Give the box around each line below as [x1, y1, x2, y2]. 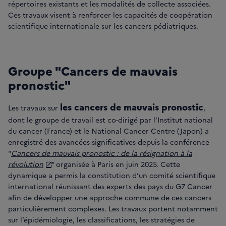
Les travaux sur [8, 102, 60, 113]
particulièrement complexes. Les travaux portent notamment [8, 203, 218, 214]
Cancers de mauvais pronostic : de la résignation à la [11, 148, 192, 158]
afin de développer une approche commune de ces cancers [8, 192, 211, 203]
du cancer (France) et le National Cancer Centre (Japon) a [8, 126, 209, 136]
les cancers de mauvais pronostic [60, 100, 203, 114]
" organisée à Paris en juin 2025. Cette [51, 159, 180, 169]
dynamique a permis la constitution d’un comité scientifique [8, 170, 215, 181]
